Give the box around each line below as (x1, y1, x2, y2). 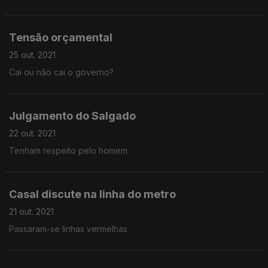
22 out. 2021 (9, 128, 56, 138)
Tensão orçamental (9, 31, 112, 44)
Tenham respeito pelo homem (9, 145, 127, 156)
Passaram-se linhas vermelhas (9, 224, 127, 234)
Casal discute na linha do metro (9, 188, 176, 200)
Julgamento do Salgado (9, 109, 136, 122)
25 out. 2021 (9, 50, 56, 60)
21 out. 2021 (9, 206, 54, 217)
